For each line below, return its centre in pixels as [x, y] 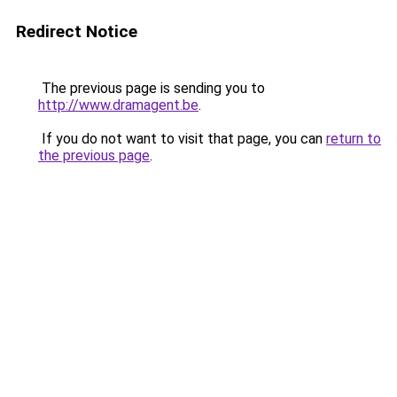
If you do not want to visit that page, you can [182, 139]
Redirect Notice [77, 31]
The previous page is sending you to [152, 88]
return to [354, 139]
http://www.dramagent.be [118, 105]
